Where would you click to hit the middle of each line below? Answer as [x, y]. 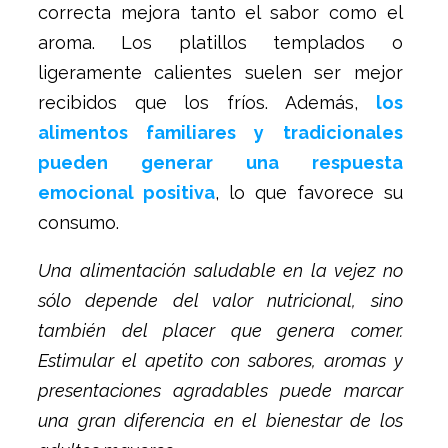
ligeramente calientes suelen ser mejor [220, 72]
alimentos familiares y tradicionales [220, 132]
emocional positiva [126, 192]
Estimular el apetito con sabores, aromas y [220, 360]
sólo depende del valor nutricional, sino [220, 300]
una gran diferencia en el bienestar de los [220, 420]
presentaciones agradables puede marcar [220, 390]
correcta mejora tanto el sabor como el [220, 12]
